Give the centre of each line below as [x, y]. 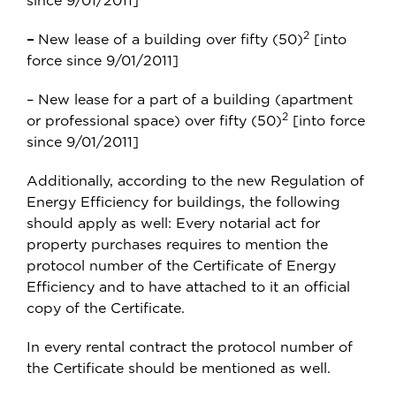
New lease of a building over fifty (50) [168, 39]
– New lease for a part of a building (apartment [190, 99]
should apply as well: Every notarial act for [173, 223]
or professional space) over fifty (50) [154, 120]
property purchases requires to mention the [177, 244]
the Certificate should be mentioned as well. [179, 368]
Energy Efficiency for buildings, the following [183, 202]
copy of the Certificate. [106, 308]
